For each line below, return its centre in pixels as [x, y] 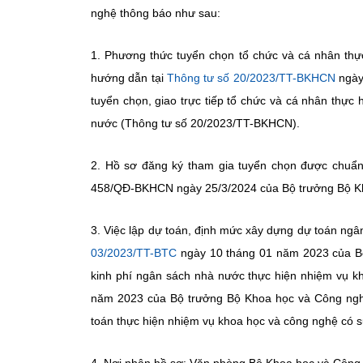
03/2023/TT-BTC [134, 253]
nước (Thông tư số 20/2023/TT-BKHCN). [195, 123]
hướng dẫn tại [129, 78]
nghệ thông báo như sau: [156, 13]
